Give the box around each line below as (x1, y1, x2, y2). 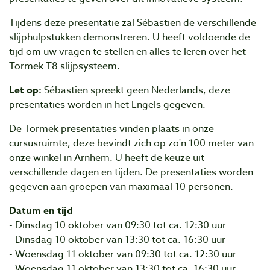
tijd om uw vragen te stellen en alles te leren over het (9, 45, 246, 59)
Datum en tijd (9, 204, 73, 218)
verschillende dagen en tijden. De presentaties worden (9, 165, 253, 180)
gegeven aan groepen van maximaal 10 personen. (9, 180, 236, 194)
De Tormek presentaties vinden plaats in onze (9, 122, 214, 136)
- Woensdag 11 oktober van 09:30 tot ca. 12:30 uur (9, 247, 236, 262)
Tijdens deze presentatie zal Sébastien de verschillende (9, 16, 256, 30)
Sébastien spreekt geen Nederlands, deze (42, 83, 230, 98)
